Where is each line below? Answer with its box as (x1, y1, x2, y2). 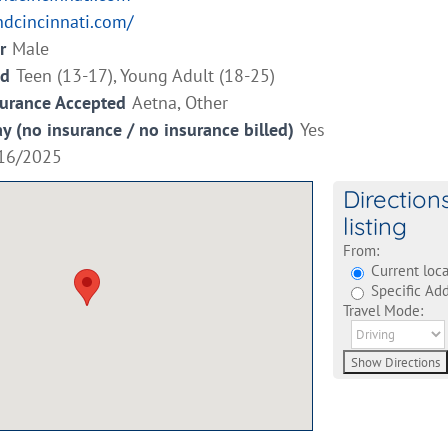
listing (342, 211, 407, 241)
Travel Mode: (342, 300, 423, 321)
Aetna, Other (132, 91, 228, 114)
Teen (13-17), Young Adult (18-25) (16, 64, 275, 87)
